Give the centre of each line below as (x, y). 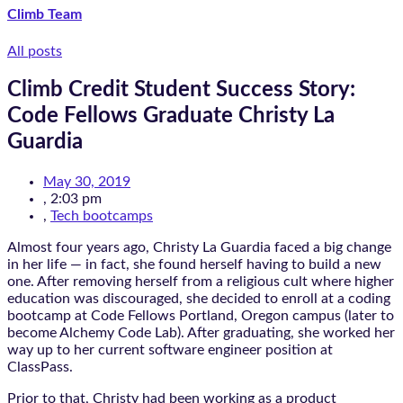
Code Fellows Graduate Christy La (171, 116)
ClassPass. (40, 367)
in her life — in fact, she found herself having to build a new (194, 265)
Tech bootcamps (102, 216)
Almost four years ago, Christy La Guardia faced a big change (199, 248)
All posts (35, 51)
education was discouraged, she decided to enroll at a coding (199, 299)
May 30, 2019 (87, 182)
